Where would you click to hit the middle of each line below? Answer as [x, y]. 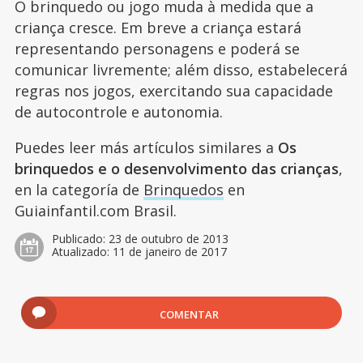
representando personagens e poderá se [157, 49]
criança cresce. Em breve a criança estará [158, 28]
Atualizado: [82, 252]
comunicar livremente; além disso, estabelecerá [181, 70]
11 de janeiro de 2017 [169, 252]
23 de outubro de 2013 [168, 239]
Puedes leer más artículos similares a [146, 148]
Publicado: [80, 239]
